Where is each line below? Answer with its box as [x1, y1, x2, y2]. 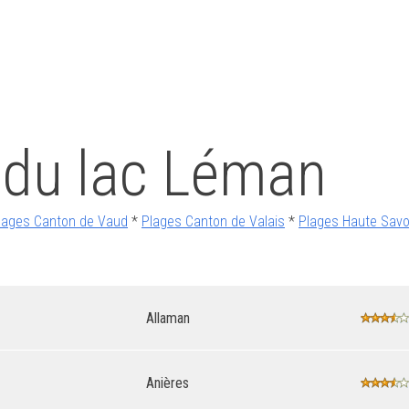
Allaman [146, 309, 190, 327]
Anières [146, 373, 189, 392]
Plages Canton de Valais [142, 213, 285, 230]
